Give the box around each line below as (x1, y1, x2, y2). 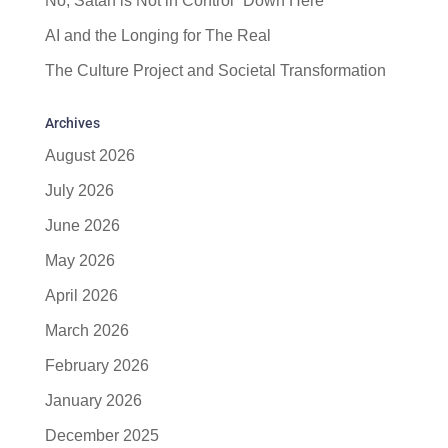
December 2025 (44, 427, 159, 445)
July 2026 (44, 182, 114, 200)
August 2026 (44, 147, 135, 165)
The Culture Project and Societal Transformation (44, 62, 386, 80)
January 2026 (44, 392, 142, 410)
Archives (44, 115, 100, 132)
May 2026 (44, 252, 115, 270)
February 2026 (44, 357, 149, 375)
